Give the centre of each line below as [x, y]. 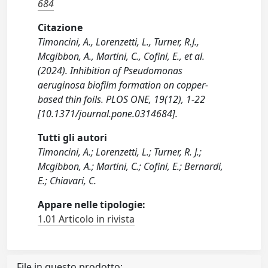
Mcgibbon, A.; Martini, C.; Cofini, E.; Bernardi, [131, 167]
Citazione [60, 28]
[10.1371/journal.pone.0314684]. [108, 114]
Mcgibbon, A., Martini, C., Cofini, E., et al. [121, 57]
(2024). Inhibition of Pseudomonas [110, 71]
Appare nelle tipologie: [92, 205]
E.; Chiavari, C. [67, 181]
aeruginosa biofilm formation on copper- [123, 85]
